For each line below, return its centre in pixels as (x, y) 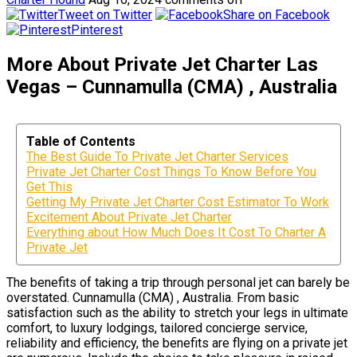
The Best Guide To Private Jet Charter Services (157, 156)
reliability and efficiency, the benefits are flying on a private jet (177, 343)
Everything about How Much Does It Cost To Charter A (176, 232)
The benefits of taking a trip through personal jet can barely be (178, 282)
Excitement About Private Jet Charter (129, 217)
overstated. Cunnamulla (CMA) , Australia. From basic (153, 297)
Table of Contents (81, 141)
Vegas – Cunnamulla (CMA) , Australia (172, 86)
